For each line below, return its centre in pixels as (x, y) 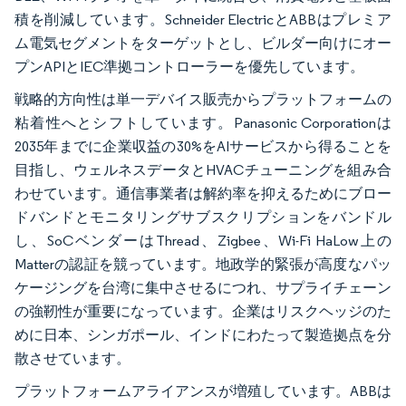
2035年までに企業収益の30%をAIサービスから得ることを (203, 146)
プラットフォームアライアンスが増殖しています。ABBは (203, 391)
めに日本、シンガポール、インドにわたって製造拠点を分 (203, 334)
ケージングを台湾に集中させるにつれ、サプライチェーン (203, 287)
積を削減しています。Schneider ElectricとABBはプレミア (203, 19)
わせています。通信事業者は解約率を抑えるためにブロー (203, 193)
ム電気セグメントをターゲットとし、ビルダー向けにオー (203, 43)
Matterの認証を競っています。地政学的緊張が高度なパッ (203, 264)
